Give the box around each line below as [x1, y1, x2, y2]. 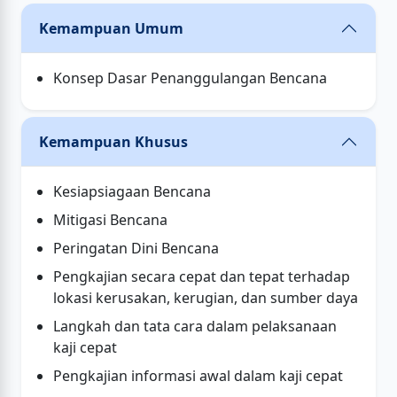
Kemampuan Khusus [39, 132, 188, 152]
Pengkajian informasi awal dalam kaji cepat [53, 366, 343, 385]
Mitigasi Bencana [53, 210, 167, 230]
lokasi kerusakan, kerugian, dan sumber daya [53, 288, 358, 307]
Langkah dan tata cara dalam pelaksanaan [53, 316, 337, 336]
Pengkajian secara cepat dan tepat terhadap [53, 267, 350, 286]
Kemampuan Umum [39, 19, 183, 38]
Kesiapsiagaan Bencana [53, 182, 211, 201]
